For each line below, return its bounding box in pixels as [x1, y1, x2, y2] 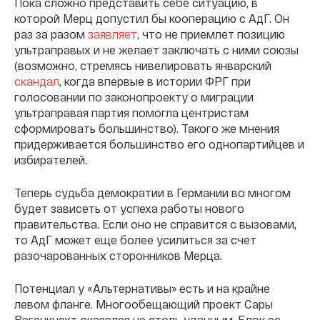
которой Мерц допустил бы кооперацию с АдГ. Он [14, 11, 289, 26]
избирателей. [14, 153, 87, 167]
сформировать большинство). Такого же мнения [14, 121, 279, 136]
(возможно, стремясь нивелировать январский [14, 59, 271, 73]
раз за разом [14, 27, 88, 41]
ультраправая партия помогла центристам [14, 106, 249, 120]
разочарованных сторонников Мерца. [14, 249, 222, 263]
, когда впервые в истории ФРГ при [59, 74, 251, 89]
